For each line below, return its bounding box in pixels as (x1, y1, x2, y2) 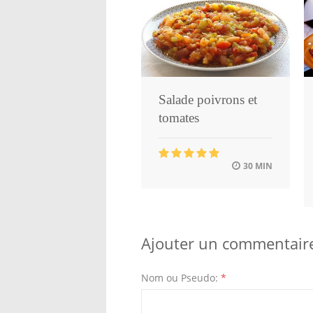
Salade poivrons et (159, 92, 257, 107)
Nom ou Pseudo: (141, 270, 221, 284)
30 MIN (241, 159, 272, 172)
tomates (159, 110, 199, 125)
